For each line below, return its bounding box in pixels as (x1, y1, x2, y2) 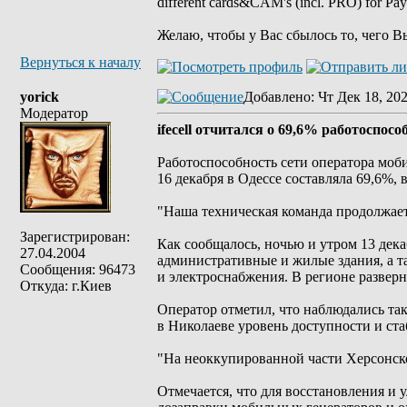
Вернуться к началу (20, 55, 141, 70)
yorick (20, 89, 59, 104)
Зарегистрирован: (20, 229, 130, 244)
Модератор (20, 105, 88, 121)
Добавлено (243, 89, 311, 104)
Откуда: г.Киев (20, 278, 112, 293)
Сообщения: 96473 (20, 262, 135, 277)
